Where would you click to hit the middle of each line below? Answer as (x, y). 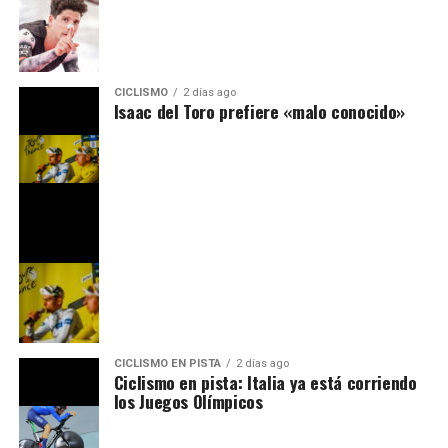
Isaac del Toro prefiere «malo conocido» (259, 111)
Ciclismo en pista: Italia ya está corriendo (265, 382)
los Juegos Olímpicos (188, 401)
